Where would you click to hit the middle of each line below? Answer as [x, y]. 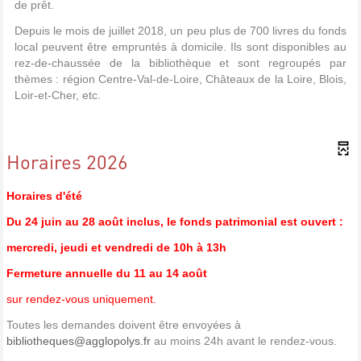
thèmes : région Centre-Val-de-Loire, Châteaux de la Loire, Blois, [180, 79]
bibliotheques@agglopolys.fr [79, 340]
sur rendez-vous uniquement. [81, 299]
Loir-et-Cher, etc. [58, 95]
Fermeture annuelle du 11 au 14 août [107, 273]
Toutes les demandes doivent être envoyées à [124, 324]
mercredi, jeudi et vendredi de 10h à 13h [116, 247]
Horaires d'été [44, 195]
